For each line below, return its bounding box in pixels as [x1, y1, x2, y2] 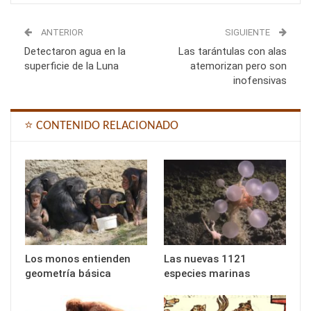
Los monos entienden [25, 252, 131, 265]
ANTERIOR [39, 26, 83, 37]
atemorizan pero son [190, 59, 287, 72]
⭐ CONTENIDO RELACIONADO [24, 119, 178, 133]
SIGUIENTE [225, 26, 272, 37]
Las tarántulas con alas [178, 44, 287, 58]
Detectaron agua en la [24, 44, 126, 58]
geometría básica [25, 267, 111, 280]
